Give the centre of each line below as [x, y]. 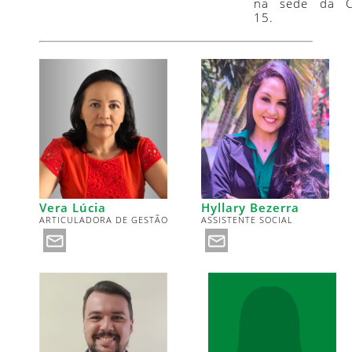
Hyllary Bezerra [250, 207]
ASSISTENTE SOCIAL [247, 219]
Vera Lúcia [73, 207]
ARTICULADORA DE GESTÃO [104, 219]
